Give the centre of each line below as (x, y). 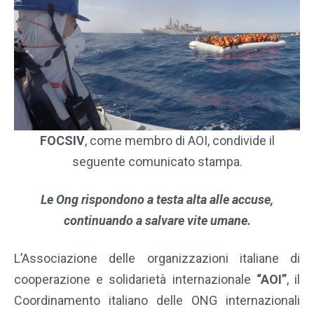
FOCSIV (62, 141)
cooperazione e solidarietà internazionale (132, 280)
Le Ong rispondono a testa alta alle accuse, (157, 200)
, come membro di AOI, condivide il (179, 141)
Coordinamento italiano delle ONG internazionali (157, 301)
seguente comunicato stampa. (157, 162)
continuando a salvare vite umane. (157, 221)
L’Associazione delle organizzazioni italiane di (157, 259)
